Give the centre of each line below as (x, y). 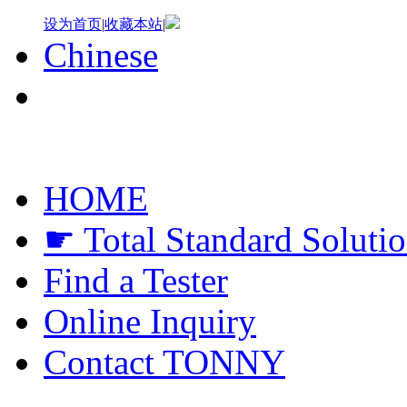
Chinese (101, 55)
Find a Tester (136, 280)
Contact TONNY (164, 362)
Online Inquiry (150, 321)
